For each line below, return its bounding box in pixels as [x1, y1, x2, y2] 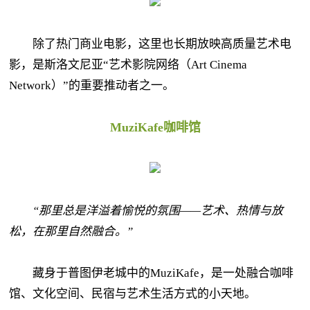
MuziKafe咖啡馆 [109, 120, 201, 134]
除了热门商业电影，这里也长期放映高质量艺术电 [9, 37, 291, 51]
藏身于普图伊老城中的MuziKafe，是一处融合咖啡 [9, 266, 293, 280]
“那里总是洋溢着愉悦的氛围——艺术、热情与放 [33, 204, 283, 217]
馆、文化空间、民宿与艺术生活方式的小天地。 [9, 287, 256, 300]
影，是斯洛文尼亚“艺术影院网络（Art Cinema [9, 58, 247, 71]
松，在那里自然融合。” [9, 225, 133, 238]
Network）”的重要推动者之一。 [9, 79, 174, 92]
